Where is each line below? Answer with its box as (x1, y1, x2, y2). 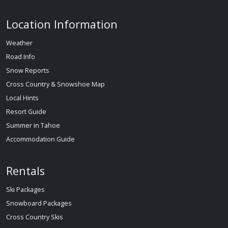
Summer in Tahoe (6, 121, 60, 130)
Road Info (6, 52, 35, 61)
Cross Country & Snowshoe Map (6, 79, 105, 89)
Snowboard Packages (6, 198, 72, 208)
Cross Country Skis (6, 212, 63, 221)
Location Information (6, 16, 118, 32)
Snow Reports (6, 66, 49, 75)
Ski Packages (6, 185, 45, 194)
